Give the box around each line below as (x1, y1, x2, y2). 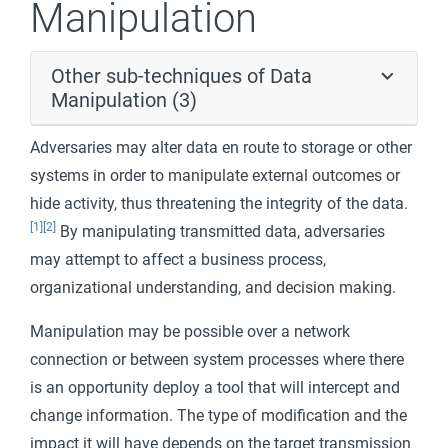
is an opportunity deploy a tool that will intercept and (30, 378, 400, 397)
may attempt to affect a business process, (30, 250, 326, 269)
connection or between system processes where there (30, 350, 404, 369)
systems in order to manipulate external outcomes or (30, 166, 400, 185)
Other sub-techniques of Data (51, 64, 312, 88)
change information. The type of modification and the (30, 406, 407, 425)
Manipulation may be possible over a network (30, 322, 350, 341)
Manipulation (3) (51, 88, 197, 112)
